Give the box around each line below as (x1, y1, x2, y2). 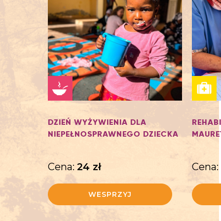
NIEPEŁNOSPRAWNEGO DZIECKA (48, 129, 179, 140)
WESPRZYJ (88, 190, 132, 199)
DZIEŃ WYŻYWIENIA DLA (48, 117, 147, 128)
